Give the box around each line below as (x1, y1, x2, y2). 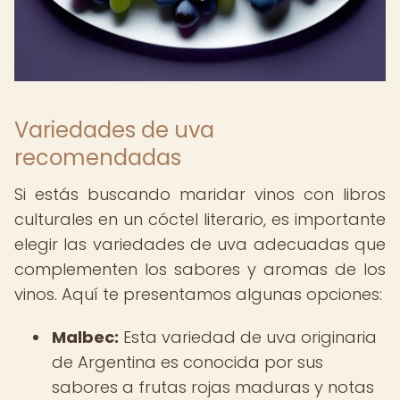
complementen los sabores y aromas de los (14, 258, 386, 280)
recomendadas (14, 143, 181, 172)
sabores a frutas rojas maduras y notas (52, 376, 374, 398)
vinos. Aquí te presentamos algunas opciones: (14, 283, 382, 305)
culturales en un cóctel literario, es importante (14, 208, 386, 230)
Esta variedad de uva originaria (119, 326, 377, 348)
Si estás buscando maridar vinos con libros (14, 183, 386, 205)
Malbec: (52, 326, 119, 348)
